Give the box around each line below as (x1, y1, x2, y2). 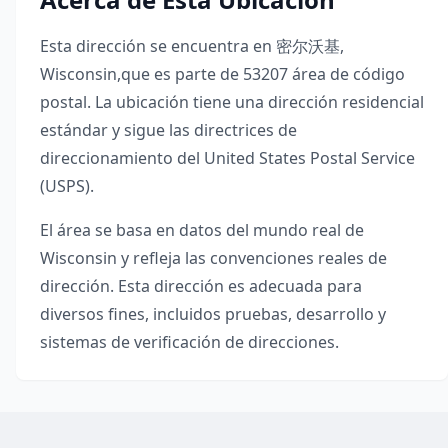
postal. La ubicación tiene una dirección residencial (40, 91, 424, 113)
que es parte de (121, 63, 239, 85)
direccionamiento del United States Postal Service (40, 147, 415, 169)
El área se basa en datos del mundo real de (40, 219, 364, 241)
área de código (292, 63, 405, 85)
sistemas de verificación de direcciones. (40, 331, 339, 353)
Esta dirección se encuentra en (40, 35, 272, 57)
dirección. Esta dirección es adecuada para (40, 275, 362, 297)
